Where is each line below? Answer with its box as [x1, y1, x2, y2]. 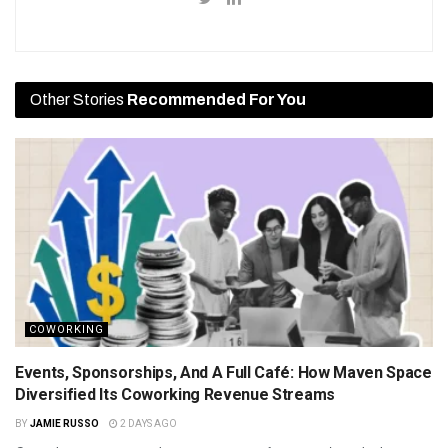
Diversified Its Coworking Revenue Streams [15, 385, 335, 405]
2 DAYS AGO [117, 418, 177, 430]
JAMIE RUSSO [29, 418, 99, 430]
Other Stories [30, 91, 127, 109]
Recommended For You [127, 91, 306, 109]
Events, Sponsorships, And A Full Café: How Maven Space [15, 363, 432, 383]
